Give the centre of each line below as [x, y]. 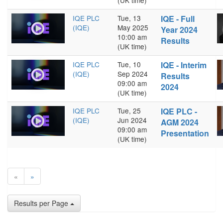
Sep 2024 [133, 74]
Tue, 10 [129, 64]
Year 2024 [179, 30]
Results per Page [42, 203]
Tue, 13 [129, 18]
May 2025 [133, 27]
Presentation [185, 133]
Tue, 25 [129, 111]
